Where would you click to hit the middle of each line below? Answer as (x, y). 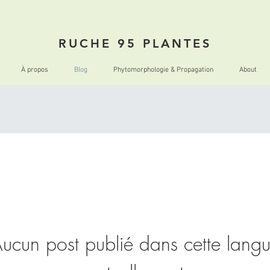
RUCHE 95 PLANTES (135, 43)
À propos (34, 70)
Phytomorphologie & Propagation (163, 70)
